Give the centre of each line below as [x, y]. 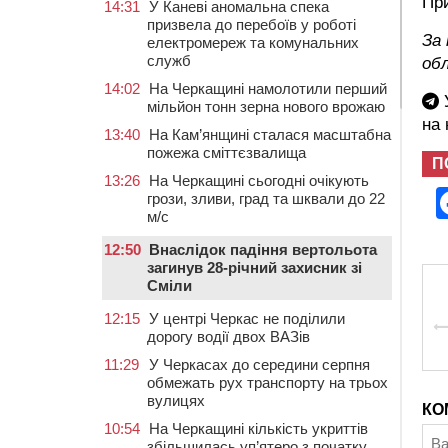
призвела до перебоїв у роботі [251, 24]
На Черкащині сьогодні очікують [259, 180]
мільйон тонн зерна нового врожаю [266, 106]
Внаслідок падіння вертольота [263, 249]
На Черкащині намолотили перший [268, 88]
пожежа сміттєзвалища [226, 152]
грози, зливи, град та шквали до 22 [266, 198]
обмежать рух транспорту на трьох [267, 382]
